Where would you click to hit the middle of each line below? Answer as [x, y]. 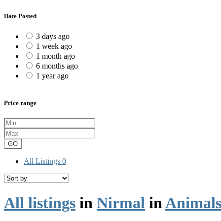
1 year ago [52, 76]
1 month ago [55, 56]
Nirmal [121, 203]
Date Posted [20, 16]
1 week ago [54, 46]
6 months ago [57, 66]
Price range [20, 103]
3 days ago [53, 37]
